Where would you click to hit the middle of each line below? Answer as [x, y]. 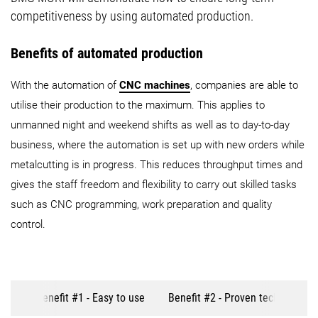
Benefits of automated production [107, 53]
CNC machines [155, 85]
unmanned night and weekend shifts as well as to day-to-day [150, 125]
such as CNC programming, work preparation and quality [141, 204]
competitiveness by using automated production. [132, 16]
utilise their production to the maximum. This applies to [138, 105]
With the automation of [65, 85]
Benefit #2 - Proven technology [239, 297]
